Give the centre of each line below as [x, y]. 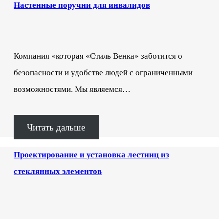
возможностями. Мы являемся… [72, 89]
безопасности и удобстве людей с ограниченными [103, 72]
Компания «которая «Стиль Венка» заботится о [98, 56]
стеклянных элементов [58, 171]
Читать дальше [56, 127]
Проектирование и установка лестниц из [91, 154]
